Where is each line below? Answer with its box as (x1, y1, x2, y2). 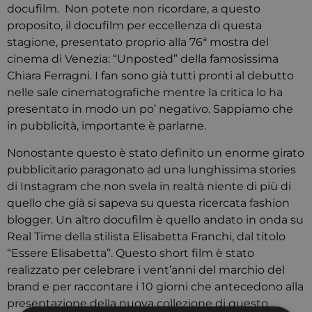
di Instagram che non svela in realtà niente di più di (7, 180, 291, 193)
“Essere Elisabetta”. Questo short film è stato (7, 247, 254, 260)
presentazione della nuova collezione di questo (7, 297, 268, 310)
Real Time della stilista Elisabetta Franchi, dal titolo (7, 230, 286, 243)
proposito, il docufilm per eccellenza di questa (7, 19, 262, 32)
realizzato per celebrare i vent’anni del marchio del (7, 263, 285, 276)
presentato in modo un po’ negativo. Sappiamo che (7, 102, 293, 116)
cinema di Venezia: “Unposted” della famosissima (7, 52, 279, 65)
